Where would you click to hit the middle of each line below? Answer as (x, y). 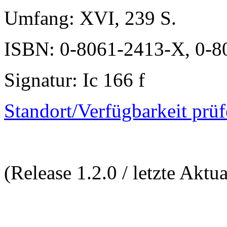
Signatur (38, 80)
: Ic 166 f (108, 80)
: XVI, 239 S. (123, 18)
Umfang (36, 18)
